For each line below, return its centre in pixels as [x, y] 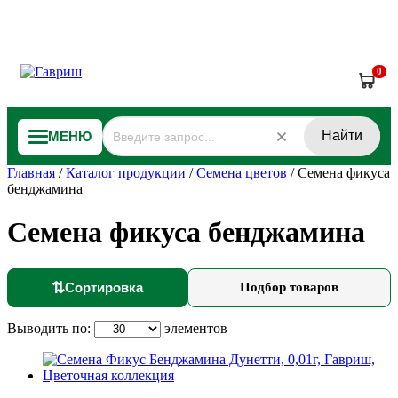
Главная [31, 173]
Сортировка [104, 288]
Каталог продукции [126, 173]
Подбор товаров [289, 287]
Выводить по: [51, 328]
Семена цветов [242, 173]
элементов [194, 328]
